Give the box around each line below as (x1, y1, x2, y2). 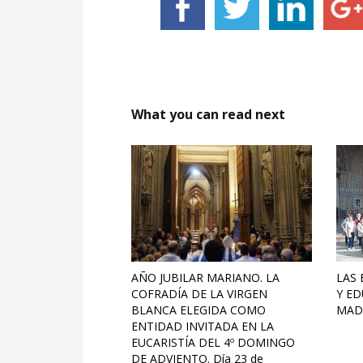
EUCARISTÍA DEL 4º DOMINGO (131, 335, 295, 351)
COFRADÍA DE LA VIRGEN (131, 286, 267, 302)
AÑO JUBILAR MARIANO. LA (131, 270, 280, 286)
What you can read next (131, 105, 285, 123)
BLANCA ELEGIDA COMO (131, 302, 266, 318)
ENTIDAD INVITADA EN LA (131, 318, 274, 335)
